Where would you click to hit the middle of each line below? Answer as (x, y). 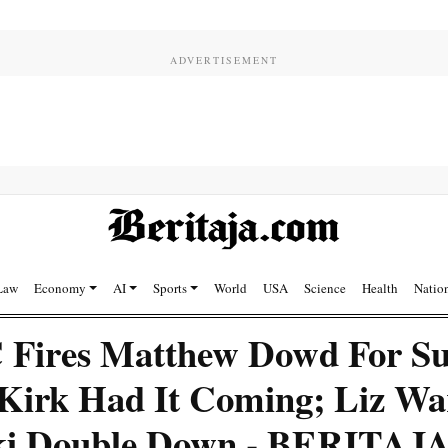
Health (380, 288)
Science (325, 288)
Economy (59, 288)
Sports (169, 288)
